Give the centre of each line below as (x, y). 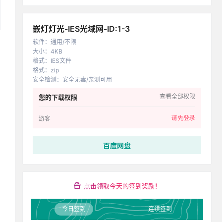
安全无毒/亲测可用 (87, 80)
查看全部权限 (177, 96)
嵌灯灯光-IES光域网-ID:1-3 (81, 29)
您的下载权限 (58, 97)
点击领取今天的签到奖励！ (122, 186)
